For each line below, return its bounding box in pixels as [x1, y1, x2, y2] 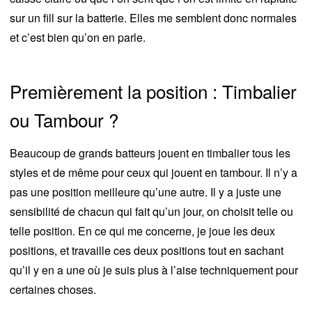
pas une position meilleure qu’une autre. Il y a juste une [10, 184, 281, 201]
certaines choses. [10, 281, 96, 298]
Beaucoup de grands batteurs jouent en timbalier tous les [10, 145, 290, 162]
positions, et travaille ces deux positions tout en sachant [10, 242, 283, 259]
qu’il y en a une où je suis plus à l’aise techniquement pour [10, 262, 298, 279]
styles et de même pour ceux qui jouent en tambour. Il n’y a [10, 164, 297, 181]
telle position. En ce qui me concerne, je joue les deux [10, 223, 275, 240]
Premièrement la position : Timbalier [10, 78, 297, 104]
